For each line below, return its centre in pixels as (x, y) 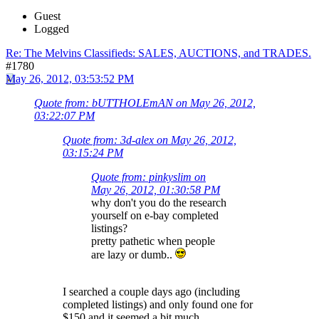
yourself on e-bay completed (155, 215)
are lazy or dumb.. (133, 254)
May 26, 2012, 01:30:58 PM (156, 189)
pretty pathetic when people (153, 241)
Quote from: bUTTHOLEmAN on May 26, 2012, (145, 103)
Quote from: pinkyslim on (148, 177)
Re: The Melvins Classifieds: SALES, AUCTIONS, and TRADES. (158, 53)
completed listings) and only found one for (158, 304)
